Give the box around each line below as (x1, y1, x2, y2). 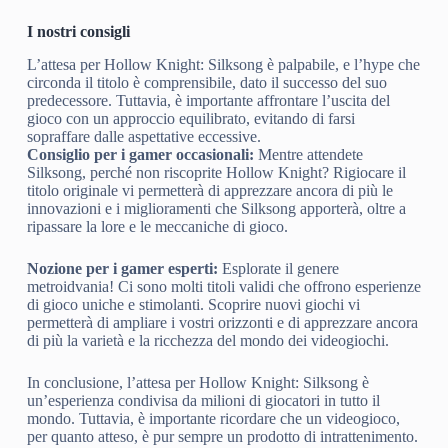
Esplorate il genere (217, 260, 339, 278)
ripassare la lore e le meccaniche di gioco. (26, 218, 288, 236)
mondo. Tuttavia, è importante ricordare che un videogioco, (26, 410, 400, 428)
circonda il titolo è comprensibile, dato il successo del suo (26, 74, 387, 92)
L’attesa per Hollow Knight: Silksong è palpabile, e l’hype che (26, 56, 420, 74)
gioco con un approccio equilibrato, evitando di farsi (26, 110, 355, 128)
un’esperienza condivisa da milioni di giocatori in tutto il (26, 392, 380, 410)
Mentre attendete (253, 146, 363, 164)
